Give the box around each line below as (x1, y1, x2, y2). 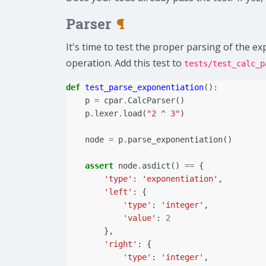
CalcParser (128, 96, 175, 106)
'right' (104, 239, 137, 249)
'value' (123, 213, 156, 223)
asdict (142, 161, 170, 171)
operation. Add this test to (66, 56, 184, 70)
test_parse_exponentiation (85, 83, 204, 93)
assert (85, 161, 113, 171)
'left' (104, 187, 132, 197)
